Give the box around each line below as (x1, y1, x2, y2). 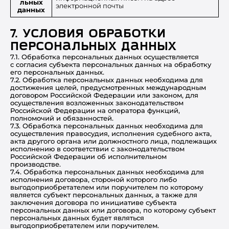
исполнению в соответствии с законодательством (10, 145, 185, 153)
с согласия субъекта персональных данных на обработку (10, 60, 211, 68)
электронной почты (55, 2, 124, 10)
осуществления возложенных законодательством (10, 99, 184, 107)
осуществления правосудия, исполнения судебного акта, (10, 129, 212, 138)
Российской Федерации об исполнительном (10, 152, 167, 161)
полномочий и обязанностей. (10, 114, 113, 122)
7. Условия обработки (10, 28, 166, 40)
